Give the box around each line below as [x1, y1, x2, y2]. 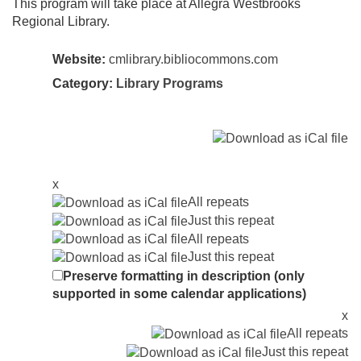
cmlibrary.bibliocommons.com [109, 52, 278, 67]
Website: [52, 52, 106, 67]
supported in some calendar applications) [52, 287, 306, 301]
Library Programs [116, 77, 223, 91]
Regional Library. [12, 15, 110, 29]
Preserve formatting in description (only [63, 269, 305, 284]
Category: [52, 77, 116, 91]
